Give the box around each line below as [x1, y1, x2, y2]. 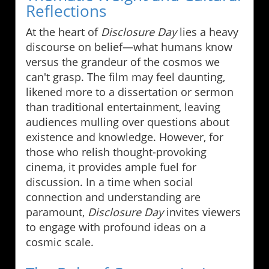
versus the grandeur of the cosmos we [26, 54, 220, 69]
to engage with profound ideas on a [26, 219, 206, 234]
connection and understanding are [26, 189, 201, 204]
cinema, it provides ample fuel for [26, 159, 196, 174]
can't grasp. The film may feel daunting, [26, 69, 225, 84]
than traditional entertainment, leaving [26, 99, 220, 114]
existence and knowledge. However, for [26, 129, 223, 144]
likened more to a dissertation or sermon [26, 84, 234, 99]
